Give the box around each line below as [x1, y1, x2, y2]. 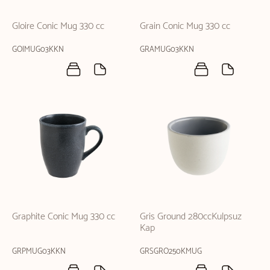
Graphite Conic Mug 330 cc [12, 208, 115, 225]
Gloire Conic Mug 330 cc [12, 17, 104, 34]
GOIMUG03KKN [12, 43, 64, 56]
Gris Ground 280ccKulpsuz [140, 208, 242, 225]
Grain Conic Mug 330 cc [140, 17, 230, 34]
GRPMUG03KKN [12, 245, 66, 258]
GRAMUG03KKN [140, 43, 194, 56]
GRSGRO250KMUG [140, 245, 202, 258]
